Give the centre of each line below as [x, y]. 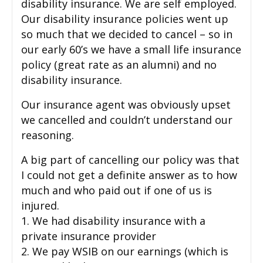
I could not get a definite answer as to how [129, 175]
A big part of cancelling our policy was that [130, 159]
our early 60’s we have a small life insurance [131, 49]
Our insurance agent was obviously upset [126, 104]
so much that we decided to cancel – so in [127, 34]
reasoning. [48, 135]
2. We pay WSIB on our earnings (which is [125, 251]
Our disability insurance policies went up [125, 18]
